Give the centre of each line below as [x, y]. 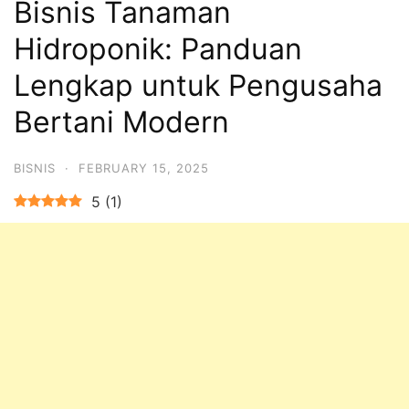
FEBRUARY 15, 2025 [144, 168]
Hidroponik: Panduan [158, 48]
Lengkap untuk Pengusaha [198, 85]
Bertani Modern [121, 121]
